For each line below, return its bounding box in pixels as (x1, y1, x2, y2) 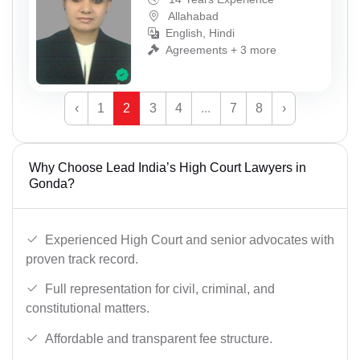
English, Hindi (166, 27, 235, 40)
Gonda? (29, 176, 75, 190)
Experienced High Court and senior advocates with (45, 232, 334, 247)
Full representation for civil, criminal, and (45, 282, 275, 297)
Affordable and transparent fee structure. (45, 331, 272, 346)
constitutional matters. (26, 301, 149, 316)
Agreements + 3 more (166, 43, 276, 57)
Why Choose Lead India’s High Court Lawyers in (29, 160, 306, 174)
